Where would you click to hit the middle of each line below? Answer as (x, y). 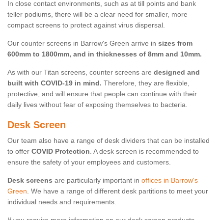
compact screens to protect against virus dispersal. (86, 25)
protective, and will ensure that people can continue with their (102, 94)
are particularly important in (97, 180)
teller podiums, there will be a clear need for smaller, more (97, 14)
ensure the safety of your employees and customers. (89, 162)
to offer (19, 151)
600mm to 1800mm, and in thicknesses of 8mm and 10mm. (105, 54)
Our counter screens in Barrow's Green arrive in (83, 43)
